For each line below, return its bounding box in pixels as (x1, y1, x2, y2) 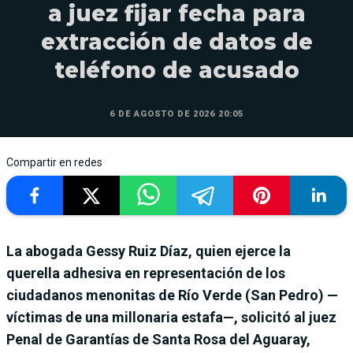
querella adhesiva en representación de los (6, 265, 285, 282)
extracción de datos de (40, 28, 313, 56)
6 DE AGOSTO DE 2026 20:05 (110, 109, 243, 120)
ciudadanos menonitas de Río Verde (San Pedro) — (6, 287, 338, 304)
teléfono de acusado (54, 57, 299, 84)
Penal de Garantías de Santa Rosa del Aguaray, (6, 331, 310, 348)
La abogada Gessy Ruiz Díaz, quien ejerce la (6, 243, 291, 260)
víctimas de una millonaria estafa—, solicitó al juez (6, 309, 336, 326)
